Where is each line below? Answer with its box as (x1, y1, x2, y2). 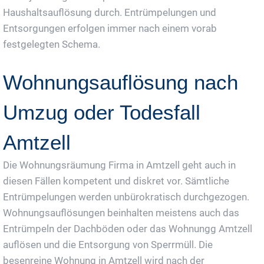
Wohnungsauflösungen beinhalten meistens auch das (3, 206, 239, 219)
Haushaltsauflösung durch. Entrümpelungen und (3, 6, 216, 18)
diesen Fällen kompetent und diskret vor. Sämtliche (3, 174, 229, 187)
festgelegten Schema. (3, 38, 100, 50)
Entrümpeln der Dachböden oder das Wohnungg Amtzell (3, 222, 252, 235)
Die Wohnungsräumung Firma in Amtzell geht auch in (3, 159, 236, 171)
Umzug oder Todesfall (3, 100, 200, 124)
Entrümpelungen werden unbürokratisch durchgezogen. (3, 190, 249, 203)
